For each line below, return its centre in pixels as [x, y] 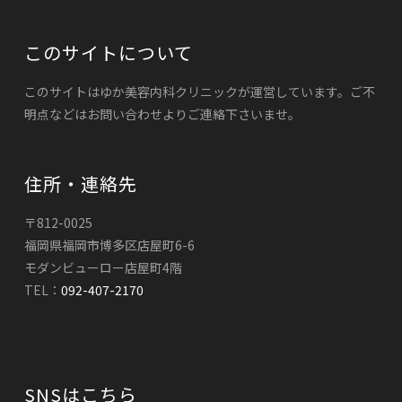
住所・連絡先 [80, 183]
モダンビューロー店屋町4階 [103, 267]
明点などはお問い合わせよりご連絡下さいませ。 [162, 114]
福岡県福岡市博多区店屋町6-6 [109, 245]
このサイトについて [108, 52]
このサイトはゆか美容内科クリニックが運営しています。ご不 [199, 91]
